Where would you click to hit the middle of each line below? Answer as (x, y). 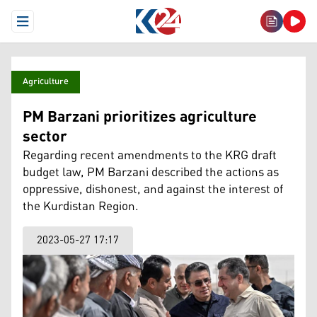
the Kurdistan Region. (81, 207)
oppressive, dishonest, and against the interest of (153, 190)
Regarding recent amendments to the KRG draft (150, 156)
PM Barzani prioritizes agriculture (140, 117)
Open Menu (48, 27)
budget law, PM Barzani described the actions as (151, 173)
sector (45, 137)
